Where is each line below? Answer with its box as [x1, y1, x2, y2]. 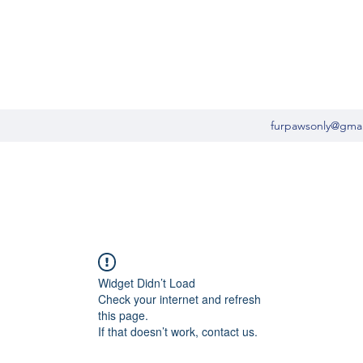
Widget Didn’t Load [98, 274, 195, 291]
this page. [98, 306, 148, 323]
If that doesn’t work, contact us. [98, 322, 258, 340]
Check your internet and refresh [98, 290, 261, 307]
